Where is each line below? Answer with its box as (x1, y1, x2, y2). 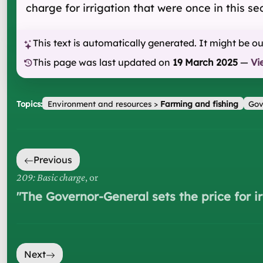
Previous (33, 154, 72, 166)
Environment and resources (47, 98, 151, 109)
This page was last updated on (33, 56, 170, 68)
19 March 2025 (173, 56, 238, 68)
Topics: (16, 98, 42, 109)
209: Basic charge (16, 171, 85, 184)
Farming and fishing (160, 98, 238, 109)
